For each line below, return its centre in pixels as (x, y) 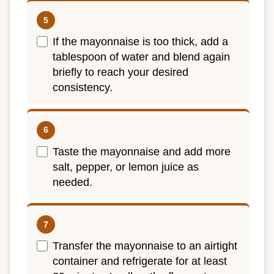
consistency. (83, 88)
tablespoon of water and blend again (141, 57)
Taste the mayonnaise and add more (142, 151)
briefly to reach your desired (120, 72)
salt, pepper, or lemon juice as (126, 167)
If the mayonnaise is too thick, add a (140, 42)
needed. (72, 182)
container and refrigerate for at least (140, 261)
